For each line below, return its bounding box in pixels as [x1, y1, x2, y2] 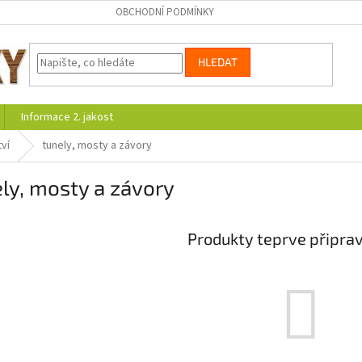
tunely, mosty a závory [42, 137, 152, 154]
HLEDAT [198, 55, 238, 69]
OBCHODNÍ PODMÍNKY [115, 5, 214, 19]
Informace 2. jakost [21, 109, 113, 125]
